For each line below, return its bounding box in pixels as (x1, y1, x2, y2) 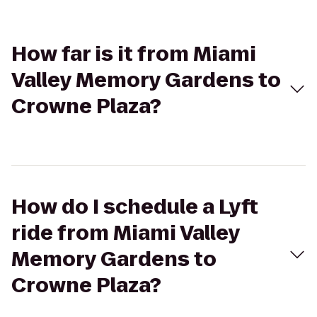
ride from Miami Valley (11, 219, 240, 247)
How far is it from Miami (11, 40, 256, 68)
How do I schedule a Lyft (11, 193, 258, 221)
